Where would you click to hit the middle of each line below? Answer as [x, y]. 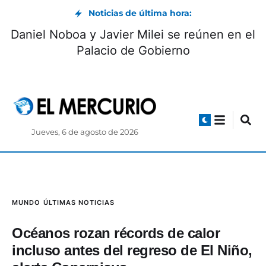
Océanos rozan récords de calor [116, 233]
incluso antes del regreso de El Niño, [132, 251]
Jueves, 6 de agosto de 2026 [85, 132]
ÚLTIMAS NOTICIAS [79, 203]
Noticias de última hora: [140, 13]
